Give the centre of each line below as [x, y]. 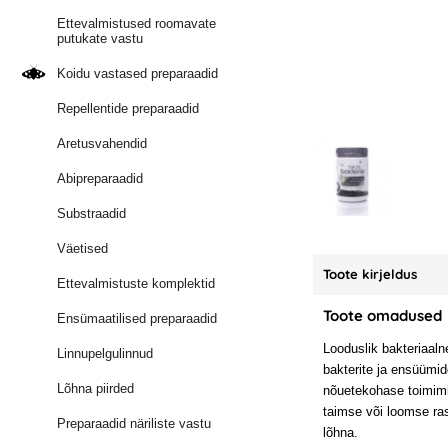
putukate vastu [100, 38]
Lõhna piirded [96, 388]
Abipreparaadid [100, 178]
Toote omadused [383, 315]
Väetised [83, 248]
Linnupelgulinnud [105, 353]
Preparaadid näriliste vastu [134, 423]
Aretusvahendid [102, 143]
